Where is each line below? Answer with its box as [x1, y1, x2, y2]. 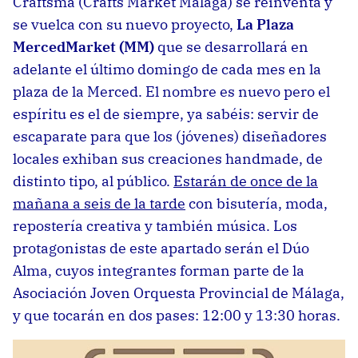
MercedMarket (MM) [13, 37, 154, 56]
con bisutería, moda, [185, 193, 328, 213]
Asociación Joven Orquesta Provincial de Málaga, [13, 283, 344, 302]
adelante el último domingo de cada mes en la [13, 59, 321, 78]
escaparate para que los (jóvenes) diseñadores [13, 126, 327, 145]
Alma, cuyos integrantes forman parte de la [13, 261, 304, 280]
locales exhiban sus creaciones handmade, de [13, 149, 323, 168]
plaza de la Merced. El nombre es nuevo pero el [13, 82, 330, 101]
